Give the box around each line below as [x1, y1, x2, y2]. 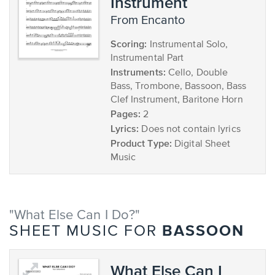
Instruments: [110, 66, 166, 77]
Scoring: [110, 38, 147, 49]
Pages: [110, 108, 141, 119]
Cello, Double [165, 68, 228, 78]
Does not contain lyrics [139, 125, 241, 134]
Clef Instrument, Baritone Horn [110, 95, 243, 105]
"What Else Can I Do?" [9, 209, 141, 222]
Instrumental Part [110, 53, 184, 63]
